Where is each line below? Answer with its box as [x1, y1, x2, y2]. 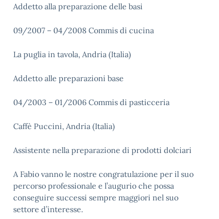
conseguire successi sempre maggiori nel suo [13, 193, 178, 202]
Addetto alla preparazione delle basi [13, 1, 143, 11]
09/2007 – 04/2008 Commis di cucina [13, 25, 154, 35]
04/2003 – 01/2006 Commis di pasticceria [13, 97, 170, 107]
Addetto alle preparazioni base [13, 73, 124, 83]
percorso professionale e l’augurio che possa [13, 181, 174, 191]
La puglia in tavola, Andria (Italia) [13, 49, 131, 59]
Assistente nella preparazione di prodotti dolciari [13, 145, 192, 155]
